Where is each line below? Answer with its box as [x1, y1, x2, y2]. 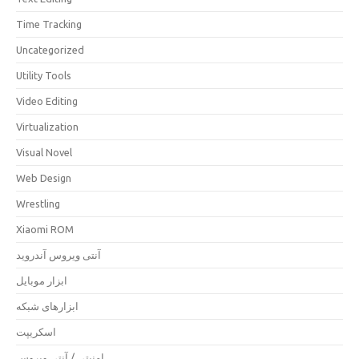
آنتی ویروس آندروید [16, 249, 101, 260]
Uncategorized [16, 44, 84, 55]
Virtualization [16, 121, 79, 132]
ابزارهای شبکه [16, 301, 79, 312]
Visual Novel [16, 147, 72, 158]
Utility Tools [16, 70, 71, 81]
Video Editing [16, 95, 78, 107]
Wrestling [16, 198, 60, 209]
